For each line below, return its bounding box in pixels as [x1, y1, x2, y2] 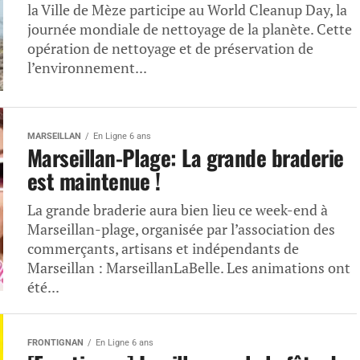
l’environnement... [27, 59, 147, 77]
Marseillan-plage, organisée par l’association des [27, 220, 335, 239]
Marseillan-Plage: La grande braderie [27, 141, 344, 174]
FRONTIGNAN [27, 337, 84, 348]
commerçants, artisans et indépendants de [27, 239, 299, 258]
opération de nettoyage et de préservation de [27, 39, 313, 58]
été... [27, 278, 59, 297]
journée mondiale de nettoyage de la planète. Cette [27, 20, 352, 39]
